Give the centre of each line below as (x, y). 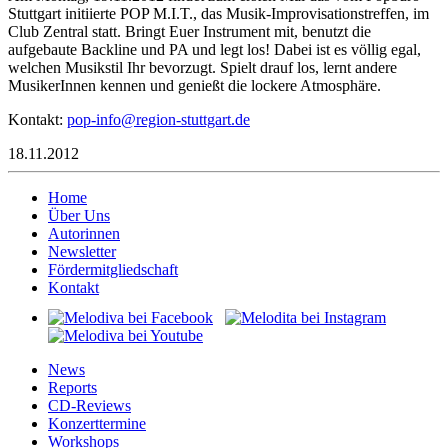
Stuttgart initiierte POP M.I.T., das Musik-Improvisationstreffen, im (218, 13)
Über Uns (79, 215)
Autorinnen (84, 233)
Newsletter (82, 251)
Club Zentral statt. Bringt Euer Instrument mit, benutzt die (189, 31)
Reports (72, 387)
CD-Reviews (89, 405)
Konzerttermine (97, 423)
